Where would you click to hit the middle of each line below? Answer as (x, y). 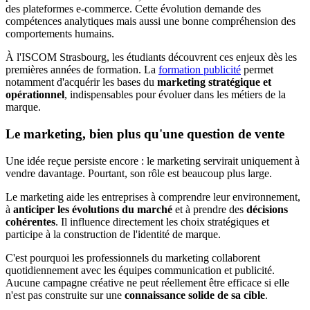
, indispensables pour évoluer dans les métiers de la (175, 95)
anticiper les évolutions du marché (91, 209)
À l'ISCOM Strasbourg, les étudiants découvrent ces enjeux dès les (151, 57)
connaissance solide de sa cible (195, 295)
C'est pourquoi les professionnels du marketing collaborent (133, 257)
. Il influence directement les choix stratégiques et (162, 221)
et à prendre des (209, 209)
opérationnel (35, 95)
